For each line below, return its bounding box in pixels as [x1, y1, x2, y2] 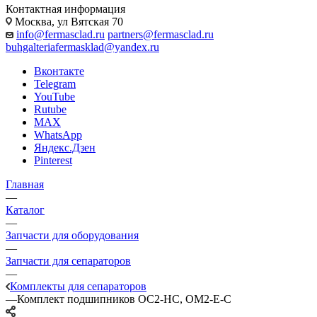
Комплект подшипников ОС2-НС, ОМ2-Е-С [17, 293, 231, 305]
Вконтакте [34, 65, 84, 77]
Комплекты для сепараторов [10, 280, 146, 292]
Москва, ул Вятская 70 [12, 16, 123, 28]
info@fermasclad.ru [16, 28, 105, 40]
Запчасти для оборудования [6, 229, 139, 241]
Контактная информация [6, 3, 125, 15]
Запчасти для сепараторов [6, 255, 131, 267]
